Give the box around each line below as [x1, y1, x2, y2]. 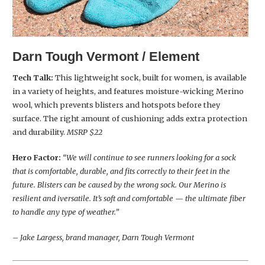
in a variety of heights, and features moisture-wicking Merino [12, 86, 244, 96]
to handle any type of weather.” [12, 206, 119, 216]
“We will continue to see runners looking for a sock [63, 152, 236, 162]
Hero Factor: [12, 152, 63, 162]
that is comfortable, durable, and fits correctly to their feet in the [12, 166, 230, 176]
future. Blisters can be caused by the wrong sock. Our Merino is [12, 179, 226, 189]
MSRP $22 [65, 127, 102, 137]
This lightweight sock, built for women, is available [53, 72, 247, 82]
